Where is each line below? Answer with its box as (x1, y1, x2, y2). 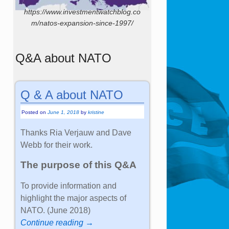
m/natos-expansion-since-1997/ (31, 19, 133, 28)
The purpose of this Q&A (20, 159, 137, 170)
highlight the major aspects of (20, 193, 127, 202)
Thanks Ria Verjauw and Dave (20, 128, 132, 137)
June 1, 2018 (48, 109, 80, 115)
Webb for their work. (20, 140, 93, 149)
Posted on (21, 109, 48, 115)
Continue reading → (20, 218, 94, 227)
